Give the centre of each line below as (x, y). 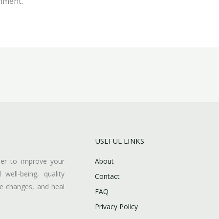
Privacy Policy (116, 207)
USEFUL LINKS (120, 141)
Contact (107, 176)
